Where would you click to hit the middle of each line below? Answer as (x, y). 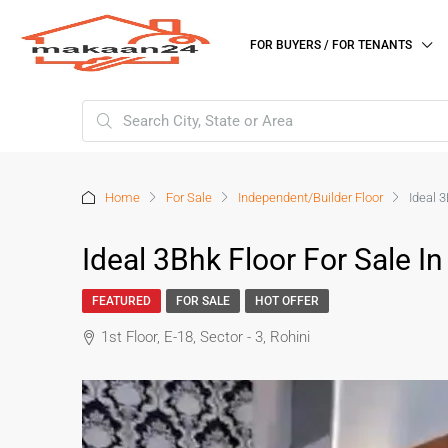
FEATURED (121, 301)
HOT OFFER (287, 301)
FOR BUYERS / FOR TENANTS (331, 45)
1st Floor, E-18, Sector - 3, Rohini (205, 337)
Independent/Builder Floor (310, 197)
